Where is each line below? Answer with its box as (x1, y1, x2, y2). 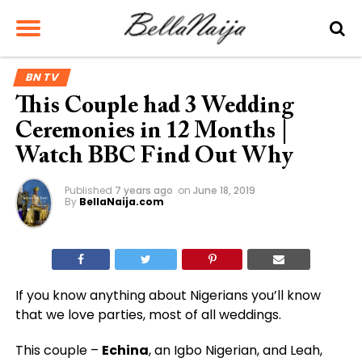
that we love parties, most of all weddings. (15, 305, 281, 325)
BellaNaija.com (78, 195, 164, 208)
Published (64, 183, 112, 197)
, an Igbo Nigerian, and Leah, (148, 341, 322, 360)
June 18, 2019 (192, 183, 255, 197)
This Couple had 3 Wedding (15, 95, 294, 119)
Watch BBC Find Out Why (15, 145, 293, 169)
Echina (101, 341, 149, 360)
